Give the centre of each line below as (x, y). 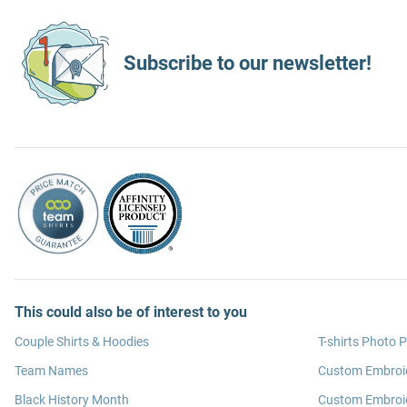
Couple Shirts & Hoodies (82, 342)
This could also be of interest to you (131, 312)
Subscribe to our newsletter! (248, 63)
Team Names (51, 371)
